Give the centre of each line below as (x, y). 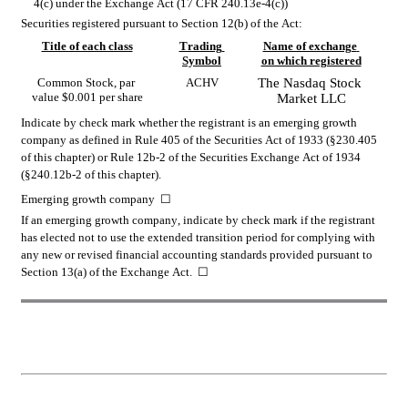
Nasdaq (304, 83)
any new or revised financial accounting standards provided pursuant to (197, 255)
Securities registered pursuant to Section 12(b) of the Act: (162, 24)
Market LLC (311, 99)
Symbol (202, 61)
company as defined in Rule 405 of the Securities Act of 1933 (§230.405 (199, 140)
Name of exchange (310, 46)
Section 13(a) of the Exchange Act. (109, 272)
